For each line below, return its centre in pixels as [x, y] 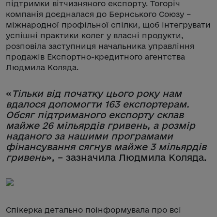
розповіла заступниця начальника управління [100, 46]
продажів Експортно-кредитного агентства [95, 56]
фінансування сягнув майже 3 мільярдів [106, 147]
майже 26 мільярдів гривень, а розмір [101, 125]
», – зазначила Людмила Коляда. [126, 157]
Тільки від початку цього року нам [97, 93]
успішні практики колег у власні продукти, [94, 35]
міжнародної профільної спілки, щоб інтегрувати [108, 24]
